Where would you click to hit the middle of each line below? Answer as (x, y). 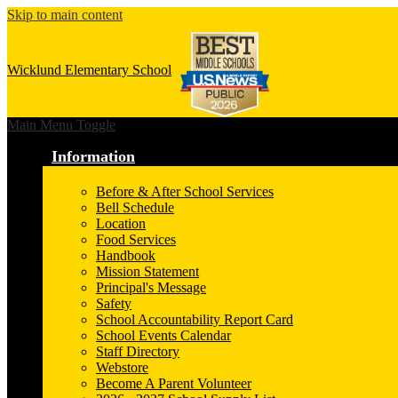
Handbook (126, 256)
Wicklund (34, 70)
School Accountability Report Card (195, 320)
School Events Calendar (163, 336)
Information (93, 157)
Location (121, 224)
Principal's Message (151, 288)
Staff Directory (138, 352)
